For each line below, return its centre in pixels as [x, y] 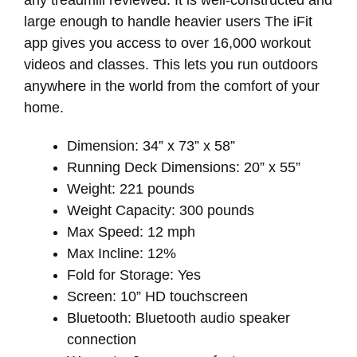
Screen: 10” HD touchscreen [157, 297]
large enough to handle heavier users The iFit [168, 21]
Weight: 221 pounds [131, 189]
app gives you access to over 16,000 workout [167, 43]
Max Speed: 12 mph [131, 232]
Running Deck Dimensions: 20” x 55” [184, 168]
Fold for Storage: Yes [134, 275]
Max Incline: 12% [122, 254]
